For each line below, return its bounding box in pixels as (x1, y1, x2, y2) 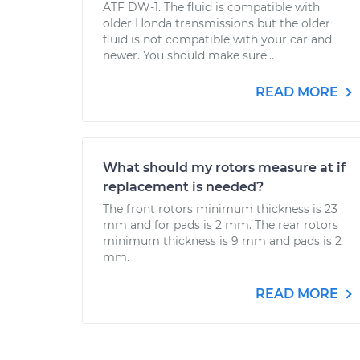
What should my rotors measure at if (103, 160, 346, 175)
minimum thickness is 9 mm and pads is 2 (103, 234, 342, 248)
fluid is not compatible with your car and (103, 32, 332, 47)
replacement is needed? (103, 179, 264, 194)
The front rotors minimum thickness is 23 (103, 202, 337, 216)
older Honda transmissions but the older (103, 16, 330, 31)
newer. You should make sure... (103, 48, 274, 63)
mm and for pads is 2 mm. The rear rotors (103, 218, 338, 232)
